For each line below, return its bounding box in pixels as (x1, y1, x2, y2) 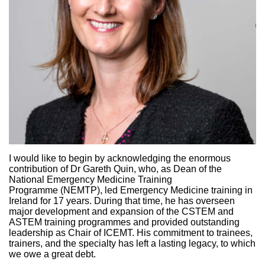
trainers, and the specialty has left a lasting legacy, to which (9, 238, 256, 248)
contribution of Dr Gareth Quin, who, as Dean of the (9, 164, 222, 174)
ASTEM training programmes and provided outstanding (9, 217, 240, 227)
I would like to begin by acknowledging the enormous (9, 153, 231, 163)
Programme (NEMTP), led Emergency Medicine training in (9, 185, 253, 195)
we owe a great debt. (9, 249, 98, 259)
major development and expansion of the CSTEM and (9, 206, 234, 216)
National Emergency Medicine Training (9, 174, 172, 185)
